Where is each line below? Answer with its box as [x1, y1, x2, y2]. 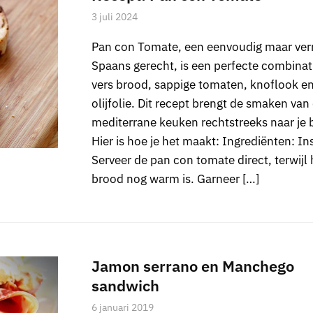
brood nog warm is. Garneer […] [91, 171, 259, 187]
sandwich [91, 275, 159, 296]
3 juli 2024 [91, 10, 138, 24]
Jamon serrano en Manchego [91, 256, 294, 277]
